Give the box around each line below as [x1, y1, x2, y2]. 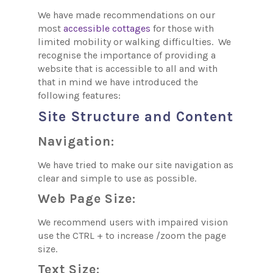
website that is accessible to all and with [38, 62, 218, 74]
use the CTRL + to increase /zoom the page [38, 229, 227, 241]
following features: [38, 89, 121, 101]
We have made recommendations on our [38, 9, 216, 21]
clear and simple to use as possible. [38, 172, 197, 184]
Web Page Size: [38, 191, 136, 206]
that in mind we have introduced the [38, 76, 199, 88]
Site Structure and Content [38, 108, 234, 125]
